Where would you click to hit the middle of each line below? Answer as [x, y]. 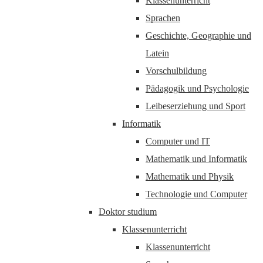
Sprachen [163, 18]
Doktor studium [128, 212]
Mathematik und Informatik [196, 159]
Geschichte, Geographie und [198, 36]
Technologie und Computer [196, 194]
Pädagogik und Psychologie [197, 88]
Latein [157, 53]
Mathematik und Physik [190, 176]
